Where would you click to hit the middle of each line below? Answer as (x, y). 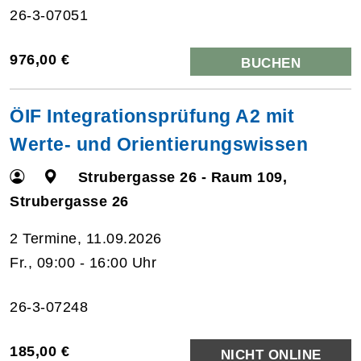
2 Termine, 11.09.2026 (86, 238)
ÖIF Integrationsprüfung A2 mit (152, 116)
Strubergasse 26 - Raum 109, (183, 177)
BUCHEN (271, 63)
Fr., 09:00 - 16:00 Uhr (83, 262)
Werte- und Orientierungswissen (159, 144)
